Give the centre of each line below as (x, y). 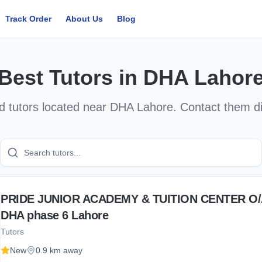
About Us (85, 19)
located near (74, 107)
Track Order (29, 19)
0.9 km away (59, 250)
